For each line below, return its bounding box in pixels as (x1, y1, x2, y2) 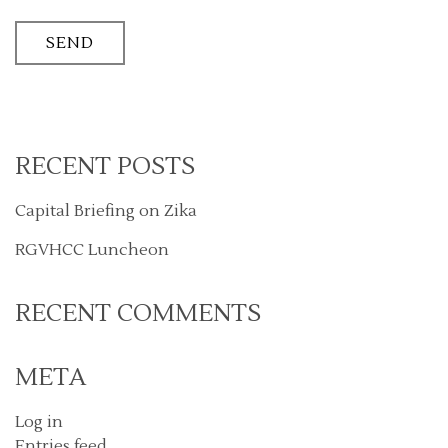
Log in (15, 411, 63, 432)
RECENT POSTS (15, 150, 195, 182)
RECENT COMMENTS (15, 297, 261, 329)
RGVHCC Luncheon (15, 239, 169, 260)
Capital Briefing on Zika (15, 200, 197, 221)
